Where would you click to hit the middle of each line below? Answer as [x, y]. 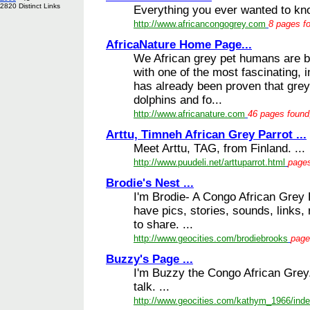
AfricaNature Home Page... [179, 44]
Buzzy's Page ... [149, 259]
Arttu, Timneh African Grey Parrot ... [206, 134]
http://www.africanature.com [189, 113]
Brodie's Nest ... [150, 183]
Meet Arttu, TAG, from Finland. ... [219, 148]
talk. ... [152, 286]
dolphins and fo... [178, 100]
